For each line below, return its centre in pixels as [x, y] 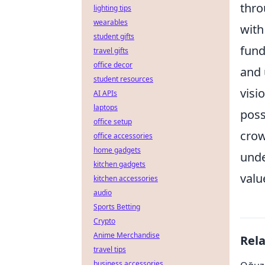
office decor [113, 65]
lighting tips [112, 8]
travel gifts [111, 51]
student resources [123, 79]
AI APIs [105, 93]
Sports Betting [117, 207]
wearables [111, 22]
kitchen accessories [126, 178]
